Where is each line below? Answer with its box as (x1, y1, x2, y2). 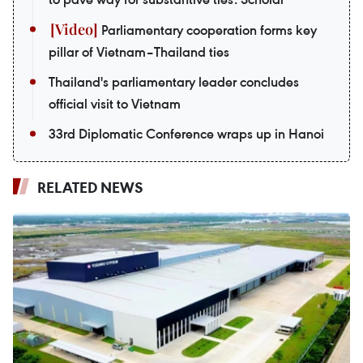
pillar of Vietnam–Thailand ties (49, 43, 229, 62)
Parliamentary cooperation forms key (98, 21, 317, 40)
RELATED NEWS (37, 177, 143, 198)
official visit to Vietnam (49, 95, 181, 113)
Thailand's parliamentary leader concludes (49, 73, 299, 92)
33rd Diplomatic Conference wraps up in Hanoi (49, 125, 324, 143)
